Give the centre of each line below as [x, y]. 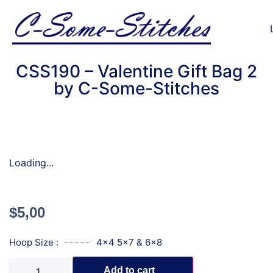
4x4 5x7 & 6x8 [129, 243]
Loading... [31, 163]
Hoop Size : [34, 243]
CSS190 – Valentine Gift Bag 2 [136, 72]
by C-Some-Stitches [136, 89]
